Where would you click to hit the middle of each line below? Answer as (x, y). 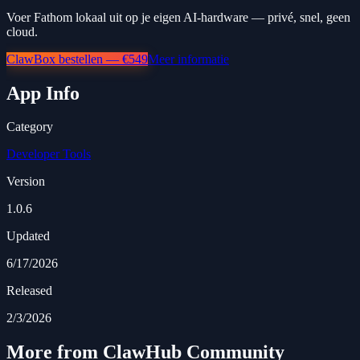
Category (30, 127)
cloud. (22, 31)
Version (26, 182)
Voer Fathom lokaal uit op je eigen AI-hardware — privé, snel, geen (178, 17)
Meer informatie (188, 59)
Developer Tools (49, 154)
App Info (43, 93)
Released (29, 291)
